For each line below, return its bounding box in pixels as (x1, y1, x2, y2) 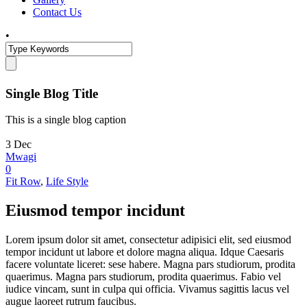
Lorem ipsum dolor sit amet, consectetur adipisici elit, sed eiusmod (5, 234, 291, 246)
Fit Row (5, 175, 40, 188)
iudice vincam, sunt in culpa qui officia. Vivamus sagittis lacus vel (5, 283, 289, 295)
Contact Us (33, 6, 82, 18)
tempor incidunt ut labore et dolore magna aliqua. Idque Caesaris (5, 246, 284, 258)
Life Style (46, 175, 88, 188)
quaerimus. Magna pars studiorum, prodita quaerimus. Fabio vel (5, 271, 281, 283)
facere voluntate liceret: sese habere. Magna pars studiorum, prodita (5, 258, 295, 271)
